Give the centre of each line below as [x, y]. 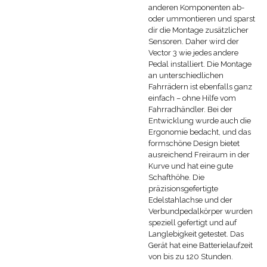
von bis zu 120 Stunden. [191, 256]
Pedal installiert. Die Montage [200, 64]
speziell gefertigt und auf [193, 222]
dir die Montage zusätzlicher [198, 30]
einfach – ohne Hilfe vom [192, 98]
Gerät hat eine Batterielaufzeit [201, 245]
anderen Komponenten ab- [196, 7]
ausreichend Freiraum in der [199, 154]
